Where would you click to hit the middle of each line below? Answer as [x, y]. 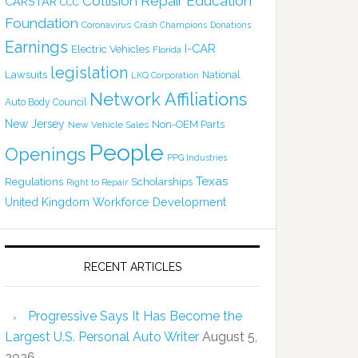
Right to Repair [97, 182]
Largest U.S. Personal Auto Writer [102, 336]
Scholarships [162, 181]
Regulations [34, 181]
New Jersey [35, 123]
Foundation [42, 22]
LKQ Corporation [165, 75]
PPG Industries [197, 157]
